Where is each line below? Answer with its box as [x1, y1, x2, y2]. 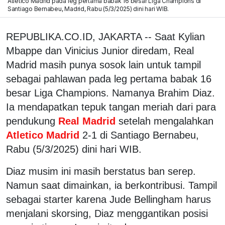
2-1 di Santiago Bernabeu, [82, 129, 199, 141]
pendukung [6, 115, 55, 127]
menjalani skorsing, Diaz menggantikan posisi [6, 207, 208, 219]
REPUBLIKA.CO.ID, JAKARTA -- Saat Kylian [6, 31, 205, 42]
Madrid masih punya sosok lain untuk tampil [6, 59, 201, 70]
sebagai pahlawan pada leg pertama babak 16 [6, 73, 211, 84]
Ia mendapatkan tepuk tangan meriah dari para [6, 101, 216, 113]
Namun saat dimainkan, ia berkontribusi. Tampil [6, 179, 217, 191]
